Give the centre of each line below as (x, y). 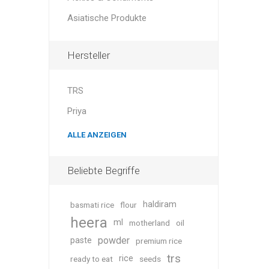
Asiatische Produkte (107, 18)
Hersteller (88, 55)
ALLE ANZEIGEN (97, 135)
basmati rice (92, 205)
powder (113, 240)
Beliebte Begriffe (103, 171)
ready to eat (91, 259)
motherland (149, 223)
